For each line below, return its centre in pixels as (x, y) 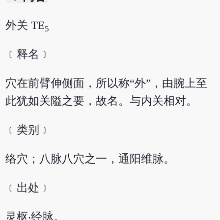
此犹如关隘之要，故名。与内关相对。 (102, 101)
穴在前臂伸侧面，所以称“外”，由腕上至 (107, 83)
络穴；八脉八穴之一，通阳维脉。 (90, 159)
